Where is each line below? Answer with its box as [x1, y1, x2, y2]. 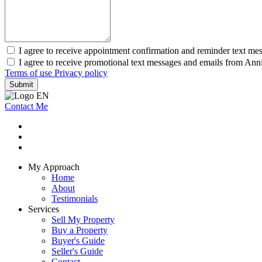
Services [28, 204, 59, 215]
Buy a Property [51, 225, 108, 236]
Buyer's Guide [51, 236, 105, 246]
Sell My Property [51, 215, 115, 225]
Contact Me [5, 101, 48, 112]
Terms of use [5, 68, 54, 78]
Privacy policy [54, 68, 108, 78]
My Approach [28, 162, 80, 173]
